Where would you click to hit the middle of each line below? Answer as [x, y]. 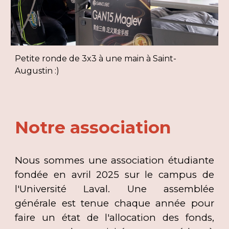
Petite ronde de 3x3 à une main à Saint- [96, 59]
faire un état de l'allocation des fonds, [114, 218]
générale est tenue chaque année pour [114, 203]
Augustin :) [37, 71]
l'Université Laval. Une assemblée [114, 189]
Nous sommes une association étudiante [114, 161]
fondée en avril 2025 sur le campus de [114, 175]
